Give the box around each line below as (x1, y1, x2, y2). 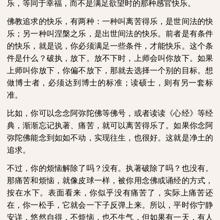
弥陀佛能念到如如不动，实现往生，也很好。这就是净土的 (7, 134, 213, 142)
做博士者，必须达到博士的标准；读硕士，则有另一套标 (7, 79, 213, 87)
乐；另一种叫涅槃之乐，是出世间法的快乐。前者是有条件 (7, 29, 213, 38)
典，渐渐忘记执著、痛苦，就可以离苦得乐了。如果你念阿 (7, 121, 213, 130)
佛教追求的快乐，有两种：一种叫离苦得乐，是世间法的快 (7, 17, 213, 26)
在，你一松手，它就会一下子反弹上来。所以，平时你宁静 (7, 201, 213, 210)
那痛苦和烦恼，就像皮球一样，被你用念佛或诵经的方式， (7, 176, 213, 185)
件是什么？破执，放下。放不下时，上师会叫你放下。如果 (7, 54, 213, 63)
